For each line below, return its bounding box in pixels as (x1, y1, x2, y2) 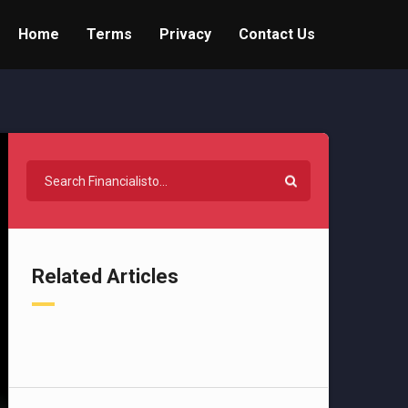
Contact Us (239, 25, 315, 43)
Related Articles (32, 265, 178, 288)
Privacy (159, 25, 211, 43)
